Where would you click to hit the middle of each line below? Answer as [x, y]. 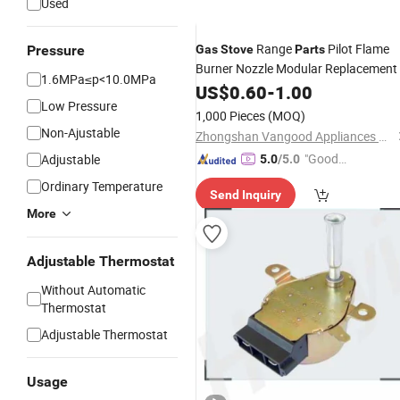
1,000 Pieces [230, 116]
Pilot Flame [357, 49]
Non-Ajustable [80, 133]
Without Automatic [93, 290]
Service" [326, 178]
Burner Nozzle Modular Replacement [296, 68]
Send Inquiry [246, 195]
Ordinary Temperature [102, 186]
